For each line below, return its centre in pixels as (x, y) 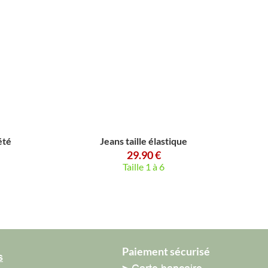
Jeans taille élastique (131, 141)
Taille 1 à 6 (131, 167)
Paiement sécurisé (153, 251)
